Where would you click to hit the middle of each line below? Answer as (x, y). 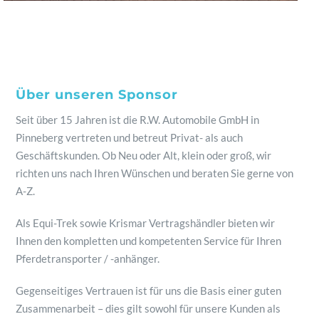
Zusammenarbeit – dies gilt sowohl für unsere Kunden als (148, 308)
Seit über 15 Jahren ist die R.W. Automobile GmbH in (138, 119)
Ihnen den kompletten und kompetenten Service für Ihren (149, 240)
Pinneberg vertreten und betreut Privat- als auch (130, 137)
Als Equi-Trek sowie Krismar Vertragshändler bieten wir (146, 223)
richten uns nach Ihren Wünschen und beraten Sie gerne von (155, 173)
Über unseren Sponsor (97, 94)
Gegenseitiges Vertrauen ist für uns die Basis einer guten (149, 290)
